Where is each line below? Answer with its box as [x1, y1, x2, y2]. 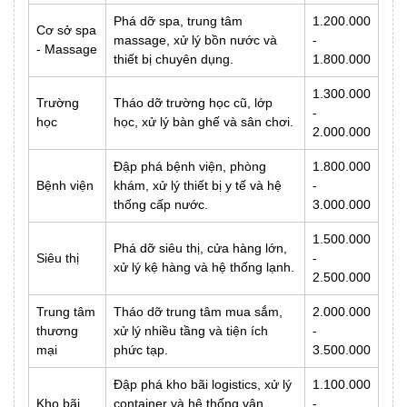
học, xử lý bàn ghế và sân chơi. [114, 114, 293, 129]
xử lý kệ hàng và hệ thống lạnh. [114, 259, 294, 274]
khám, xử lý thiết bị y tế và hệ [114, 177, 282, 193]
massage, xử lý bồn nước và [114, 32, 277, 47]
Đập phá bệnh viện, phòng [114, 158, 266, 174]
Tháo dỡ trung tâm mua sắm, [114, 303, 283, 319]
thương [36, 323, 78, 338]
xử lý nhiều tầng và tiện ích [114, 323, 268, 338]
